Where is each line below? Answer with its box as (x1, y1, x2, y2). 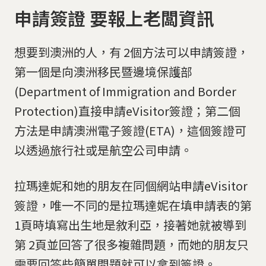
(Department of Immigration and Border (14, 82, 236, 100)
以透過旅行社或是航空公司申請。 (14, 141, 192, 159)
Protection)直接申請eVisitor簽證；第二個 (14, 102, 240, 119)
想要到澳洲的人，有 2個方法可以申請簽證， (14, 43, 249, 61)
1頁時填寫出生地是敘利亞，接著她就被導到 (14, 216, 246, 233)
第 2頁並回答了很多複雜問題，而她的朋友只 (14, 235, 249, 253)
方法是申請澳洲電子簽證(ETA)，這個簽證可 (14, 121, 246, 139)
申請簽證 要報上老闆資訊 (14, 5, 214, 31)
